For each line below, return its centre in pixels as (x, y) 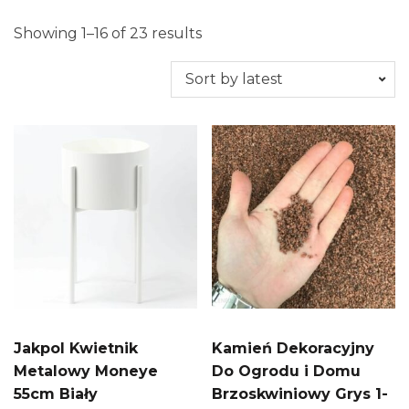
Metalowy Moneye (86, 371)
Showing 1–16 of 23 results (108, 33)
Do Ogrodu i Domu (287, 371)
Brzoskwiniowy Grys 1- (300, 393)
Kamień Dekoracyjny (294, 348)
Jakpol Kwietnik (76, 348)
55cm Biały (56, 393)
